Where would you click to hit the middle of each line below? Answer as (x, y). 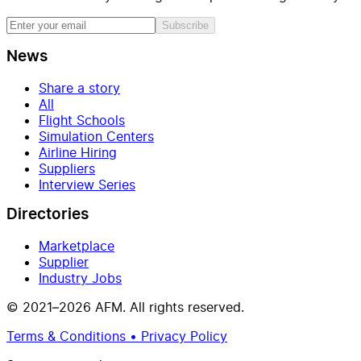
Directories (48, 215)
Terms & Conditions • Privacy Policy (117, 336)
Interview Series (87, 184)
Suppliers (67, 168)
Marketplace (77, 245)
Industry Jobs (80, 278)
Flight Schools (82, 120)
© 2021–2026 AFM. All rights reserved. (125, 307)
